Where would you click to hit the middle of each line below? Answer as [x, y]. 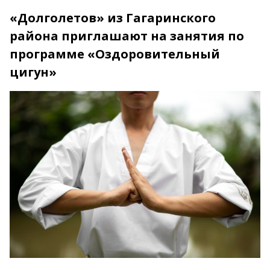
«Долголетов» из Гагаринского [113, 17]
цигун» [33, 72]
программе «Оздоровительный [115, 54]
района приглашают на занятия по [127, 36]
